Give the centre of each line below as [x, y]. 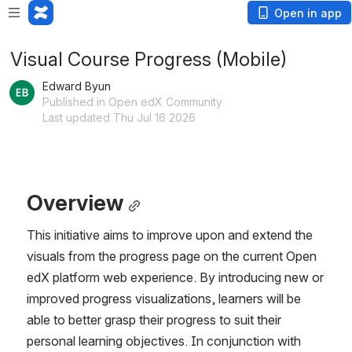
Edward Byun [77, 86]
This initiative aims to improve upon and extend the [170, 235]
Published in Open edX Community [132, 102]
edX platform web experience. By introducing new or [175, 277]
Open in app [308, 13]
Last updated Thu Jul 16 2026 [119, 117]
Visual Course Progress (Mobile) [148, 59]
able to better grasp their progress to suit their [154, 319]
